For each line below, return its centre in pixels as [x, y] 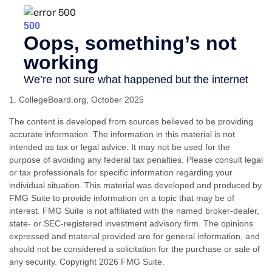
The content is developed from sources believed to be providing [131, 121]
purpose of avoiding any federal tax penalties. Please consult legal [136, 159]
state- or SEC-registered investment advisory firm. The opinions [131, 223]
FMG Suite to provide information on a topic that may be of [122, 198]
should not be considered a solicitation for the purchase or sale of [134, 249]
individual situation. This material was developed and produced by [135, 185]
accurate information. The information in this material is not [122, 134]
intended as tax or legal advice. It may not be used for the [120, 147]
